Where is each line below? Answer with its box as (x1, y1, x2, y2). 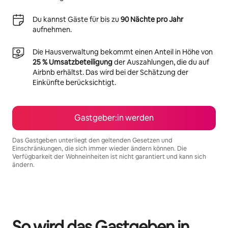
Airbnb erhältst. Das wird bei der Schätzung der (33, 67, 188, 77)
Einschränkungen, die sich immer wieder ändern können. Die (12, 144, 187, 153)
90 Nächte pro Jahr (121, 14, 183, 24)
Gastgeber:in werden (74, 112, 154, 123)
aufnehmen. (33, 24, 72, 34)
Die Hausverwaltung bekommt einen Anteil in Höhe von (33, 47, 213, 56)
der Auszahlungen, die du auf (112, 57, 209, 67)
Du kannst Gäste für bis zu (33, 14, 121, 24)
